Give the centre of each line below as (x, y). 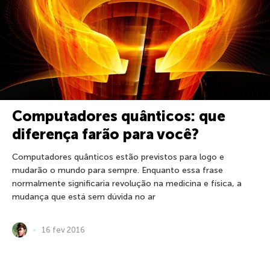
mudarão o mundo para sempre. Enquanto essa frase (118, 170)
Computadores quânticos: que (119, 116)
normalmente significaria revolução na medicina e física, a (127, 184)
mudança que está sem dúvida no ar (84, 197)
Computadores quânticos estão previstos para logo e (118, 157)
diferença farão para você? (105, 134)
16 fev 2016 (63, 230)
